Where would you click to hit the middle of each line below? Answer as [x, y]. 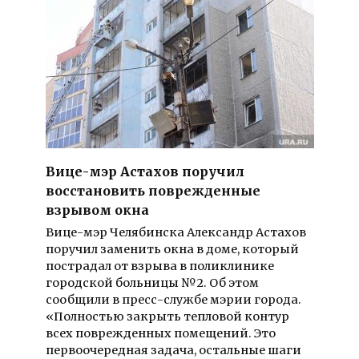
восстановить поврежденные [153, 190]
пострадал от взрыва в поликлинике [159, 266]
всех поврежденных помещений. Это [160, 333]
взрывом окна [97, 210]
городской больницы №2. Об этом [152, 282]
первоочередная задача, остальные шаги [173, 350]
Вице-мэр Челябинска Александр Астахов [175, 232]
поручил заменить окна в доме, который [172, 249]
